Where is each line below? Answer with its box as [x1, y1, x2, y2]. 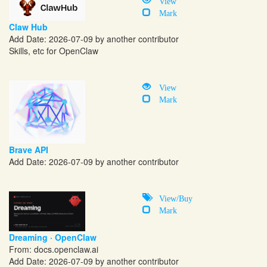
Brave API [9, 143, 48, 156]
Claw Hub [9, 21, 48, 33]
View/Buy [151, 192, 193, 202]
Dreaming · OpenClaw [9, 231, 97, 243]
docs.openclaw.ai [34, 243, 98, 255]
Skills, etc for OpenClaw [9, 45, 98, 57]
